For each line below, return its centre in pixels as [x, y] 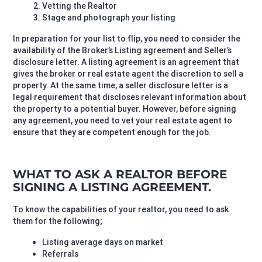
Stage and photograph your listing [109, 18]
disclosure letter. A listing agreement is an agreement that [126, 62]
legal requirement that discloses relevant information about [130, 97]
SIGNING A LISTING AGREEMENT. [112, 187]
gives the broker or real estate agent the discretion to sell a [128, 74]
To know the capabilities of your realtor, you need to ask [121, 209]
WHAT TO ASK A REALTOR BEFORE [120, 174]
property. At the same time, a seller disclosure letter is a [121, 85]
